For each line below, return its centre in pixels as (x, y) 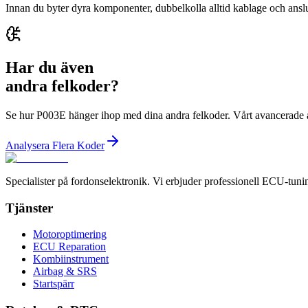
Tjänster (29, 208)
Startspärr (54, 284)
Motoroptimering (70, 234)
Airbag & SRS (65, 272)
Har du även (49, 67)
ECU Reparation (69, 247)
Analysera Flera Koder (55, 145)
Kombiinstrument (71, 259)
